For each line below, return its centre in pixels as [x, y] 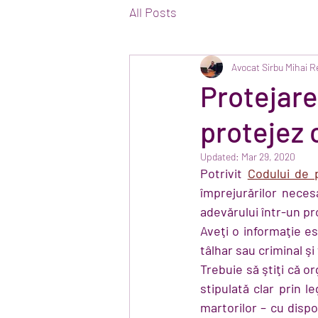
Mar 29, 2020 [268, 157]
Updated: [221, 157]
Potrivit [224, 173]
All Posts [153, 12]
